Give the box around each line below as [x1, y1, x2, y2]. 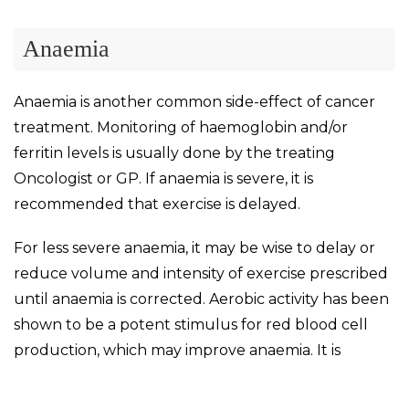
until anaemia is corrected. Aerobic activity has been [14, 289, 389, 308]
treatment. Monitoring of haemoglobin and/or [14, 118, 348, 136]
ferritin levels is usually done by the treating [14, 143, 335, 162]
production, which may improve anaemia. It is [14, 341, 341, 359]
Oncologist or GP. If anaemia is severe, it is [14, 169, 313, 187]
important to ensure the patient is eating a [14, 366, 323, 384]
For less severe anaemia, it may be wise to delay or [14, 238, 375, 257]
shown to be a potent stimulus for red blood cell [14, 315, 368, 333]
